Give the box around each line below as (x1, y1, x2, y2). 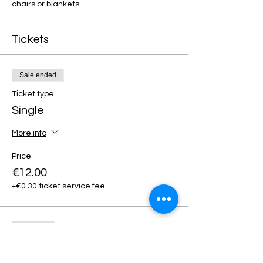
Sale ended (19, 71, 56, 79)
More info (12, 129, 46, 137)
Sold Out (19, 223, 47, 231)
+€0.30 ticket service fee (12, 182, 105, 190)
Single (12, 104, 44, 116)
